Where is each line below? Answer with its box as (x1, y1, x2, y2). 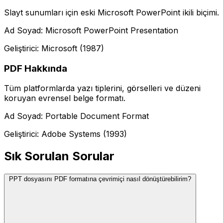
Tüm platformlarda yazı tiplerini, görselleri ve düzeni (4, 83, 201, 94)
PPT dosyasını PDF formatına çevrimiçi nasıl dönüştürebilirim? (9, 175, 191, 183)
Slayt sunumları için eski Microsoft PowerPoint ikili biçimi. (4, 7, 219, 17)
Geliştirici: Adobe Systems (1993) (4, 129, 127, 139)
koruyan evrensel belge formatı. (4, 93, 125, 104)
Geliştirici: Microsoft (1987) (4, 43, 104, 53)
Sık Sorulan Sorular (4, 149, 114, 164)
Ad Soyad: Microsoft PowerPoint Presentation (4, 25, 178, 35)
